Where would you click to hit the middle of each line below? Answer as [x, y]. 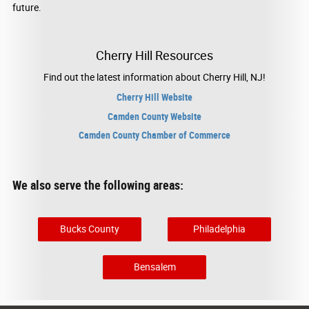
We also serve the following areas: [98, 185]
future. [27, 7]
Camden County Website [154, 116]
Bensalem [154, 267]
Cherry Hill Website [154, 98]
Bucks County [90, 229]
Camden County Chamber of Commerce [154, 136]
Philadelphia [219, 229]
